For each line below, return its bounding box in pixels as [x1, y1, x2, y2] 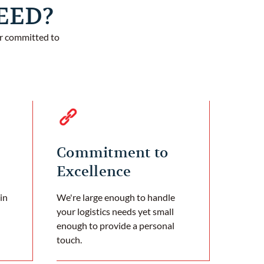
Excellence [57, 162, 131, 180]
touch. [57, 233, 82, 245]
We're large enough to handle [57, 191, 175, 203]
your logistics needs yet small [57, 205, 174, 217]
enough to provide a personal [57, 219, 174, 231]
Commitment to [57, 143, 169, 161]
